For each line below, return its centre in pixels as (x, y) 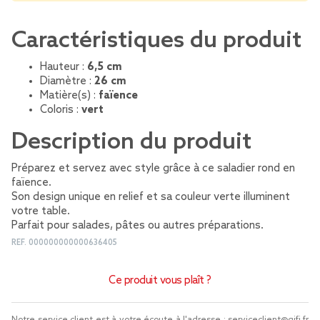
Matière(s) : (69, 96)
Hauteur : (64, 67)
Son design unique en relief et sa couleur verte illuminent (151, 197)
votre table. (41, 211)
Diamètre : (67, 81)
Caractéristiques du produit (156, 41)
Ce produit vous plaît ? (160, 281)
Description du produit (131, 142)
